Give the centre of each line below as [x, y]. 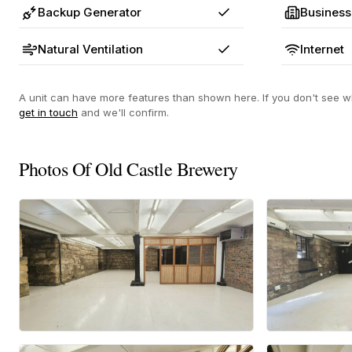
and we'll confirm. [123, 112]
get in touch [48, 112]
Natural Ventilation [90, 49]
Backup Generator [90, 12]
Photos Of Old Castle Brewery [128, 169]
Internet [322, 49]
